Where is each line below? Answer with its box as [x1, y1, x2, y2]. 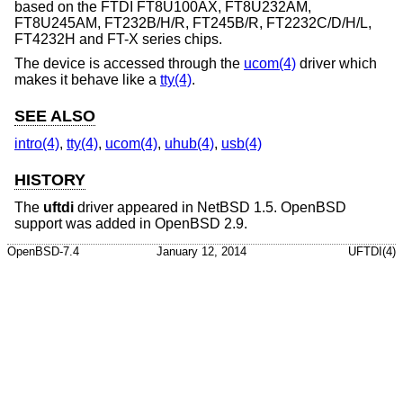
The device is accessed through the [14, 56, 244, 72]
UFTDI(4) [348, 244, 396, 258]
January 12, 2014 [157, 244, 246, 258]
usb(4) [221, 136, 262, 151]
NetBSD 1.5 [197, 199, 273, 215]
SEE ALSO [14, 107, 95, 126]
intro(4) [14, 136, 59, 151]
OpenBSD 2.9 [155, 215, 244, 231]
